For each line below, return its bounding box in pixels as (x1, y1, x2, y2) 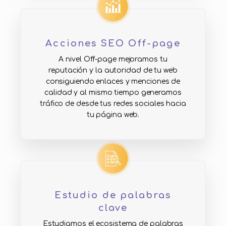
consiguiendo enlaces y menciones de (45, 78, 181, 86)
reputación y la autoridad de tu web (48, 67, 178, 75)
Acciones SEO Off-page (45, 38, 181, 49)
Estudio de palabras (54, 190, 172, 201)
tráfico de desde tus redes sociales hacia (40, 100, 186, 108)
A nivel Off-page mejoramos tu (59, 55, 167, 64)
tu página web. (86, 111, 140, 119)
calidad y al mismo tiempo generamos (44, 89, 182, 97)
